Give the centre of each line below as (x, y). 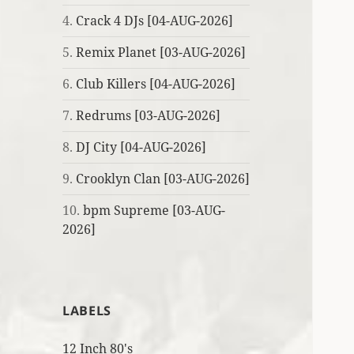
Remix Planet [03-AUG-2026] (161, 53)
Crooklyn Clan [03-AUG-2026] (163, 179)
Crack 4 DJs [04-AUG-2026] (155, 21)
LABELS (87, 311)
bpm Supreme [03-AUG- (154, 211)
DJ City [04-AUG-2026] (141, 147)
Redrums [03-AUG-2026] (149, 116)
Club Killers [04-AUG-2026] (156, 84)
